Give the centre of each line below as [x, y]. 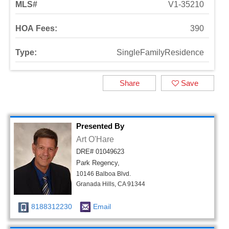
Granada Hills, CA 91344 [111, 184]
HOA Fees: [36, 28]
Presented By [100, 126]
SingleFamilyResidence [161, 52]
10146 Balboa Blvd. [104, 174]
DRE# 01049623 [100, 152]
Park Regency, [98, 163]
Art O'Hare [95, 139]
